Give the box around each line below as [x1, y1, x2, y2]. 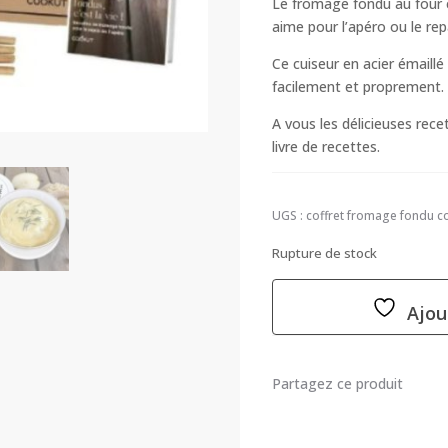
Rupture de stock [272, 243, 378, 262]
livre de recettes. [272, 137, 381, 157]
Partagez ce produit [272, 373, 404, 393]
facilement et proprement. [272, 77, 445, 97]
